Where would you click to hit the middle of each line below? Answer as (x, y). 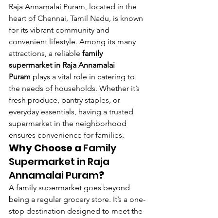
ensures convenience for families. (66, 135)
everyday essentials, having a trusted (72, 112)
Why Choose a (46, 148)
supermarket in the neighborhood (69, 124)
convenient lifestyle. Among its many (73, 42)
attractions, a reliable (45, 54)
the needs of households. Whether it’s (75, 89)
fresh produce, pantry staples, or (65, 100)
